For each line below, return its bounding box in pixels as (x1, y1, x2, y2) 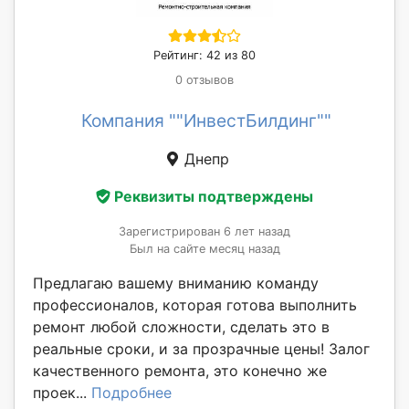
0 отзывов (175, 72, 234, 87)
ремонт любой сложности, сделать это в (33, 318, 330, 337)
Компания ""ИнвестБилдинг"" (81, 109, 331, 131)
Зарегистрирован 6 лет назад (119, 225, 290, 239)
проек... (33, 383, 91, 403)
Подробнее (91, 383, 172, 403)
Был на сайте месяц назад (129, 242, 280, 257)
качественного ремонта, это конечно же (33, 362, 327, 381)
